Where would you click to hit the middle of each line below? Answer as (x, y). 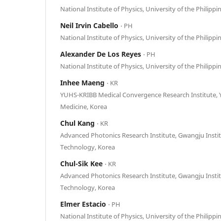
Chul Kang (78, 123)
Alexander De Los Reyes (102, 54)
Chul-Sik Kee (82, 163)
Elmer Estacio (84, 204)
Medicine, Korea (84, 106)
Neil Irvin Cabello (90, 25)
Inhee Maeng (83, 82)
